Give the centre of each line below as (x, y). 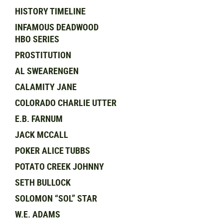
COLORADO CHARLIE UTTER (66, 103)
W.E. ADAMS (38, 214)
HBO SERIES (37, 39)
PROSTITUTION (43, 55)
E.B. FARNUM (39, 118)
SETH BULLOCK (43, 182)
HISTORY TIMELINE (50, 11)
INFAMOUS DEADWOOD (57, 27)
